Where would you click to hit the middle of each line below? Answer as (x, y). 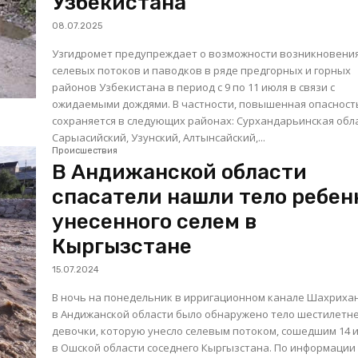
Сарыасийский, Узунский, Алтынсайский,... (159, 138)
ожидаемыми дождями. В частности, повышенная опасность (113, 104)
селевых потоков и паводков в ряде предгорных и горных (202, 71)
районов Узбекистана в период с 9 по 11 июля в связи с (194, 88)
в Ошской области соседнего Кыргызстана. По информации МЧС (163, 348)
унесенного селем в (155, 222)
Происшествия (85, 151)
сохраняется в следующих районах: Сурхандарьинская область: (145, 121)
